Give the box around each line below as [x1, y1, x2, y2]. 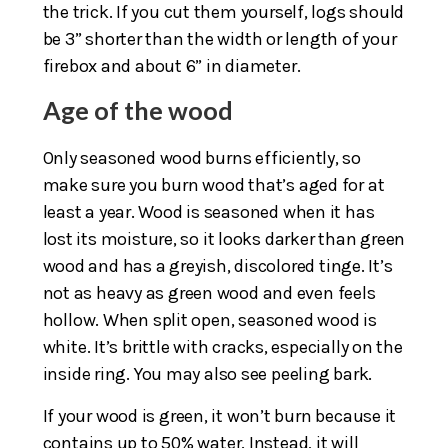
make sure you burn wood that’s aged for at [42, 173, 385, 196]
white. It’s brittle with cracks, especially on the [42, 335, 403, 358]
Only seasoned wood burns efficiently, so [42, 146, 362, 169]
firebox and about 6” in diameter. [42, 54, 301, 77]
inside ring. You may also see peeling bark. [42, 362, 373, 385]
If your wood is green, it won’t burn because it [42, 404, 397, 427]
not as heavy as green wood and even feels [42, 281, 376, 304]
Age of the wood [42, 94, 233, 125]
